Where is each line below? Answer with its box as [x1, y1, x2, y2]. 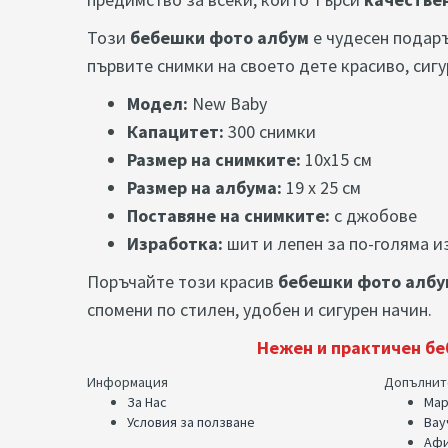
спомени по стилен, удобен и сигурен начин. [87, 298, 432, 322]
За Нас [127, 393, 167, 412]
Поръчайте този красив [87, 270, 278, 294]
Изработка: [127, 232, 223, 256]
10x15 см [301, 148, 372, 172]
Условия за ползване [127, 413, 255, 432]
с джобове [330, 204, 417, 228]
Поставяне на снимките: [127, 204, 330, 228]
